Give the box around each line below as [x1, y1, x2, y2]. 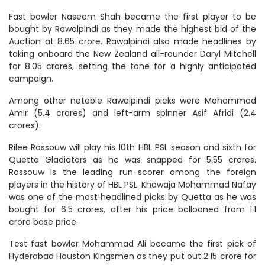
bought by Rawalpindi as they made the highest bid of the [9, 23, 256, 35]
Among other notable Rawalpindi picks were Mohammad [9, 95, 256, 107]
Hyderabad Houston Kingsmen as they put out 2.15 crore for [9, 250, 256, 263]
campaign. [9, 73, 56, 85]
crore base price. [9, 216, 80, 228]
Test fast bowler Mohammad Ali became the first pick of [9, 238, 256, 250]
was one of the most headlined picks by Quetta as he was [9, 191, 256, 203]
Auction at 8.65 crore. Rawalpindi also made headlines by [9, 35, 256, 48]
